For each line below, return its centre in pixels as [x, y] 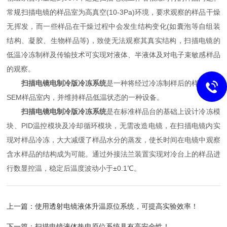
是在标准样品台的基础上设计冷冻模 [163, 111]
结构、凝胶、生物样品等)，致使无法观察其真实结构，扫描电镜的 [113, 41]
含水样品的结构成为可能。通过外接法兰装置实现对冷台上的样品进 [113, 154]
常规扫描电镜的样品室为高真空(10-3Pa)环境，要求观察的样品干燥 [113, 12]
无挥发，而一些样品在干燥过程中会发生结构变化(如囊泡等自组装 [113, 26]
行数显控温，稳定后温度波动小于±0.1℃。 [74, 168]
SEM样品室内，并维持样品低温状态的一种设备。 [85, 97]
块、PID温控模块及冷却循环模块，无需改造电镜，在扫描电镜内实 [113, 126]
